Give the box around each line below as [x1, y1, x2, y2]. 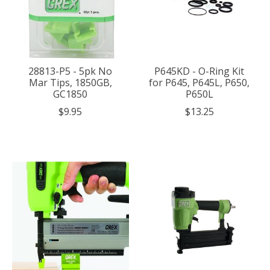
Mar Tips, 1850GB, [28, 76, 112, 90]
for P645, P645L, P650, [149, 76, 250, 90]
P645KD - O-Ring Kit [154, 64, 245, 78]
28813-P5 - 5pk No [28, 64, 113, 78]
